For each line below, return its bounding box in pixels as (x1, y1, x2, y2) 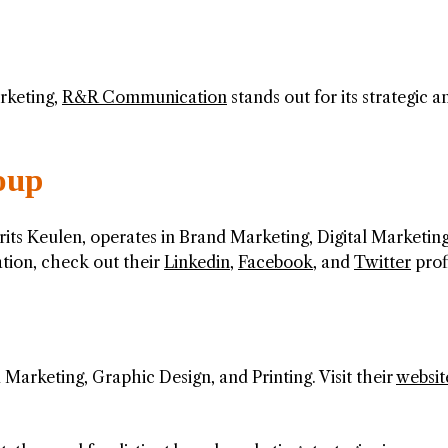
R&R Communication (62, 87, 227, 108)
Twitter (354, 252, 411, 273)
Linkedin (164, 252, 230, 273)
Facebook (238, 252, 313, 273)
